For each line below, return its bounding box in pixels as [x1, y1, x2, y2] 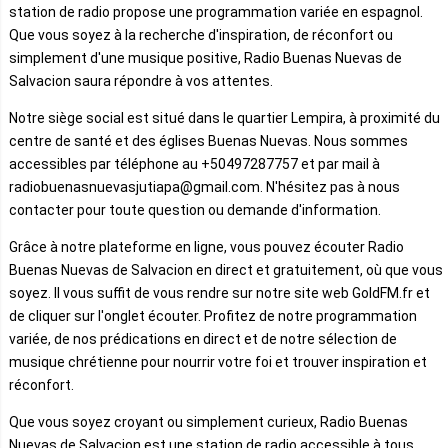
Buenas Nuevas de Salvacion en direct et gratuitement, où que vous [9, 261, 443, 278]
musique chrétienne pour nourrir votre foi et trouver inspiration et [9, 353, 427, 370]
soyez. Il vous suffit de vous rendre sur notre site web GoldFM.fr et [9, 284, 430, 301]
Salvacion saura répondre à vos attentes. [9, 72, 273, 89]
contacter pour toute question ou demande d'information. [9, 201, 381, 218]
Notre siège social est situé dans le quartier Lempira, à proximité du [9, 109, 440, 126]
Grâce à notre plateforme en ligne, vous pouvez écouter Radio [9, 238, 404, 255]
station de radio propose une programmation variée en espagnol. [9, 3, 423, 20]
